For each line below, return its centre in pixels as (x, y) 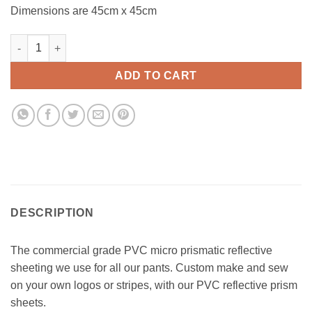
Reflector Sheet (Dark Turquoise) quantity (109, 41)
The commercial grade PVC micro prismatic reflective (141, 251)
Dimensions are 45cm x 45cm (84, 11)
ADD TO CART (156, 76)
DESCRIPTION (52, 213)
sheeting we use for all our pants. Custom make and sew (149, 268)
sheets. (28, 303)
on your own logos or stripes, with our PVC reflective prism (154, 286)
